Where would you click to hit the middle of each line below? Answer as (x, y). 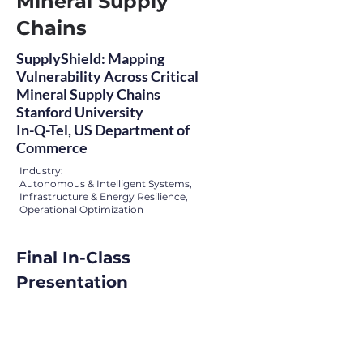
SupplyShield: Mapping (90, 58)
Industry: (41, 171)
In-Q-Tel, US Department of (103, 130)
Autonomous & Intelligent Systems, (106, 184)
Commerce (52, 147)
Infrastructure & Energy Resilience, (104, 196)
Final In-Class (76, 258)
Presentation (72, 282)
